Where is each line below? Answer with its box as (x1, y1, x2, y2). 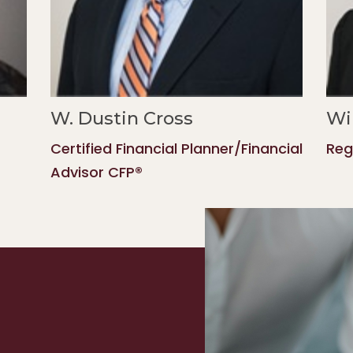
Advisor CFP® (50, 162, 143, 182)
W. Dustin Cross (50, 106, 193, 129)
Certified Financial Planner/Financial (50, 138, 303, 158)
